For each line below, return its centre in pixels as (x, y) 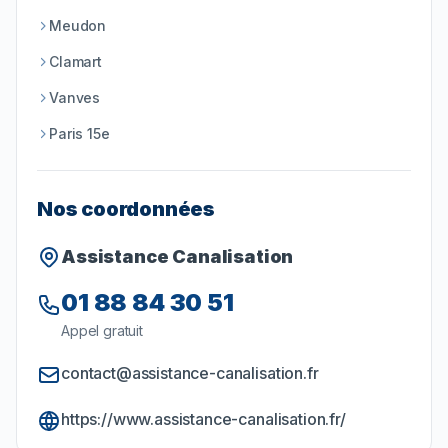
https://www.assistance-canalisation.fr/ (203, 419)
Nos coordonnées (126, 209)
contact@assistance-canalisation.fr (190, 373)
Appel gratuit (102, 331)
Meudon (78, 26)
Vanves (75, 98)
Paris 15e (79, 134)
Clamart (75, 62)
